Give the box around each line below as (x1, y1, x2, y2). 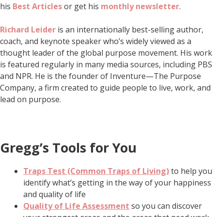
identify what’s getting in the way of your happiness (23, 177, 211, 188)
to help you (169, 165, 212, 176)
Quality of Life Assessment (23, 200, 129, 211)
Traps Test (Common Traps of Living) (23, 165, 169, 176)
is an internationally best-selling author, (56, 24, 203, 35)
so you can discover (129, 200, 202, 211)
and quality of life (23, 188, 86, 200)
